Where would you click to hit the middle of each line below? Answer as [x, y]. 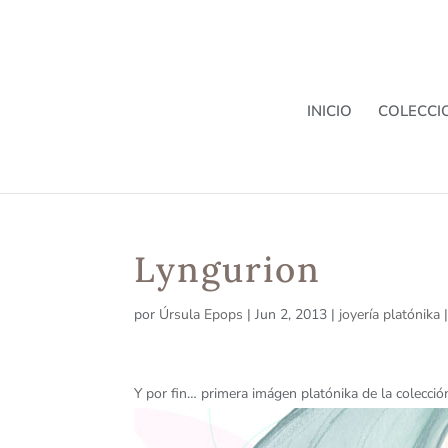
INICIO [329, 110]
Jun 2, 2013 [291, 314]
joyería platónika [390, 314]
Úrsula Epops [201, 314]
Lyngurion [228, 269]
